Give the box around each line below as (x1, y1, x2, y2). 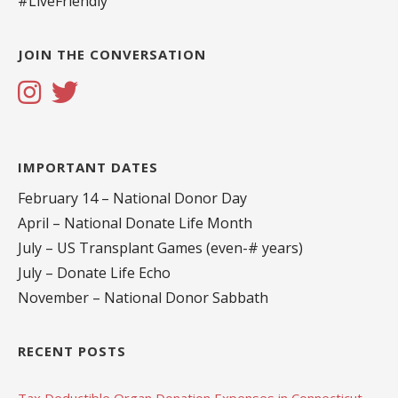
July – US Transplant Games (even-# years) (18, 237, 303, 258)
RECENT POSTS (18, 341, 126, 360)
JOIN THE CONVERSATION (18, 44, 206, 63)
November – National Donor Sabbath (18, 287, 268, 307)
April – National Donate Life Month (18, 212, 252, 233)
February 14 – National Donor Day (18, 187, 247, 208)
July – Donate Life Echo (18, 262, 171, 283)
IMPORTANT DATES (18, 157, 158, 176)
